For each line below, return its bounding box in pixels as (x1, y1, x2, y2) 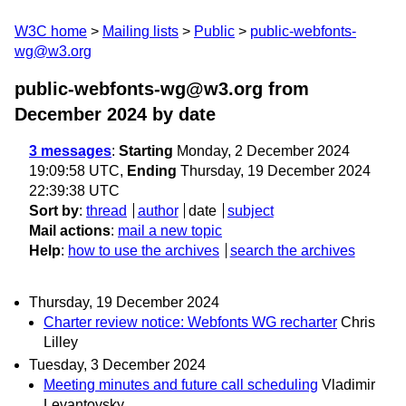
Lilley (43, 334, 78, 351)
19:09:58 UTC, (29, 163, 127, 179)
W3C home (14, 24, 87, 39)
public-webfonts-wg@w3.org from (14, 79, 309, 99)
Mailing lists (102, 24, 179, 39)
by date (147, 104, 216, 124)
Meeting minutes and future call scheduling (43, 377, 318, 393)
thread (86, 203, 127, 218)
